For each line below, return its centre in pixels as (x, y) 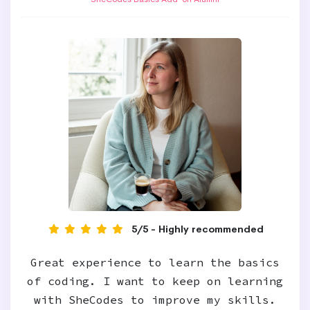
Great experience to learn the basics (155, 262)
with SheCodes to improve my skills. (155, 300)
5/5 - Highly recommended (198, 229)
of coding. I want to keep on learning (155, 281)
